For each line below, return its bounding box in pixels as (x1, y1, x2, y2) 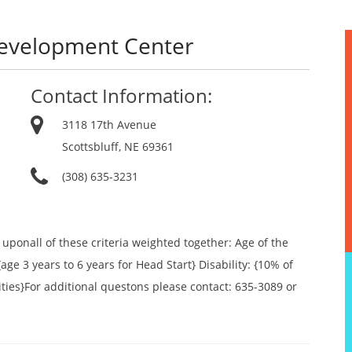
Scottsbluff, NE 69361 (62, 139, 174, 154)
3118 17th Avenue (62, 117, 156, 132)
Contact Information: (31, 82, 212, 108)
